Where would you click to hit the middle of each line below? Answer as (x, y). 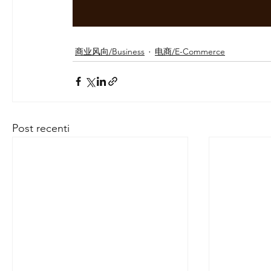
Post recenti (41, 128)
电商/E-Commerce (190, 52)
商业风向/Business (110, 52)
